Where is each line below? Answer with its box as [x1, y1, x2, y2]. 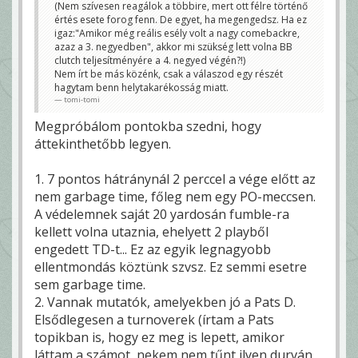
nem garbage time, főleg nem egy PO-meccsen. [34, 188, 316, 206]
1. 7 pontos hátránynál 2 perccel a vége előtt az [34, 170, 316, 189]
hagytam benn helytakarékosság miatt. [54, 81, 229, 95]
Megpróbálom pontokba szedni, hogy [34, 117, 261, 136]
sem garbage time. [34, 276, 145, 294]
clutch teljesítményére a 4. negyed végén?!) [54, 54, 245, 68]
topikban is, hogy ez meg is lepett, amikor [34, 328, 284, 347]
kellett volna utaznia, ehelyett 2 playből [34, 223, 268, 241]
